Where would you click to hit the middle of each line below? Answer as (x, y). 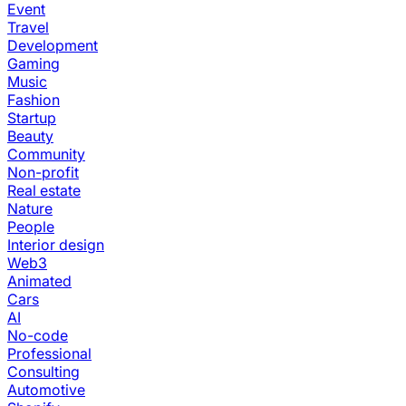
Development (53, 45)
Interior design (56, 245)
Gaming (34, 63)
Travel (28, 27)
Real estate (44, 190)
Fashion (34, 100)
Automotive (46, 390)
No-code (38, 335)
